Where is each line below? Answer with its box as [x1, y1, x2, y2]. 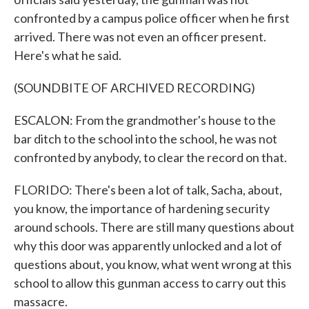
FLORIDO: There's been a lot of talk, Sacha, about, [14, 182, 282, 197]
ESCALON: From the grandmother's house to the [14, 112, 276, 128]
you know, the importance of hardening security [14, 201, 270, 216]
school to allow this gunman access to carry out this [14, 275, 286, 290]
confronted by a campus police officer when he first [14, 10, 290, 26]
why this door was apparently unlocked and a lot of [14, 238, 282, 253]
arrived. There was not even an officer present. [14, 29, 266, 44]
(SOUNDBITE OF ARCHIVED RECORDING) [14, 80, 255, 95]
